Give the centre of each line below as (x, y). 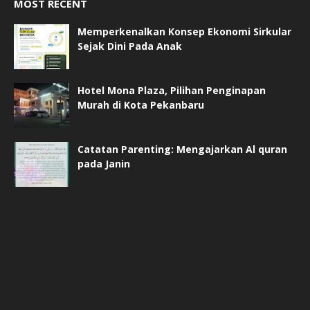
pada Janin (104, 163)
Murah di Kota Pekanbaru (141, 104)
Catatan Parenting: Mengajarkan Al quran (182, 149)
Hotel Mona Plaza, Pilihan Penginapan (172, 90)
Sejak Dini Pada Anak (130, 46)
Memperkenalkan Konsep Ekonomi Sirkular (184, 31)
